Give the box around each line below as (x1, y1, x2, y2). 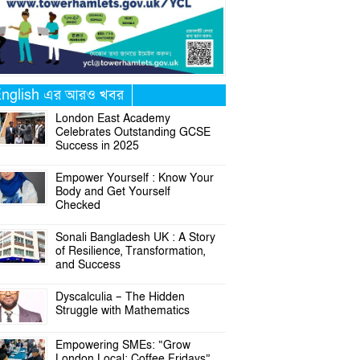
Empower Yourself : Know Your (55, 170, 215, 186)
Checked (55, 198, 104, 213)
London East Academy (55, 111, 171, 126)
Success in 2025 (55, 138, 140, 153)
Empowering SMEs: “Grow (55, 337, 191, 353)
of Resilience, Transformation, (55, 243, 206, 259)
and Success (55, 257, 121, 272)
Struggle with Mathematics (55, 303, 190, 318)
